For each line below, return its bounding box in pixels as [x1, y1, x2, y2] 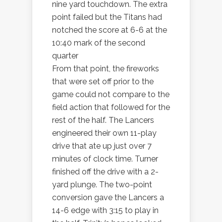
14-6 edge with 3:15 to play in [52, 206, 159, 216]
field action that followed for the [52, 103, 170, 112]
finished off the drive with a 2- [52, 167, 159, 177]
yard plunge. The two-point [52, 180, 152, 190]
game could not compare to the [52, 90, 169, 100]
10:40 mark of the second [52, 38, 145, 48]
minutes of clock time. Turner [52, 154, 158, 164]
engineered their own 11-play [52, 128, 157, 138]
